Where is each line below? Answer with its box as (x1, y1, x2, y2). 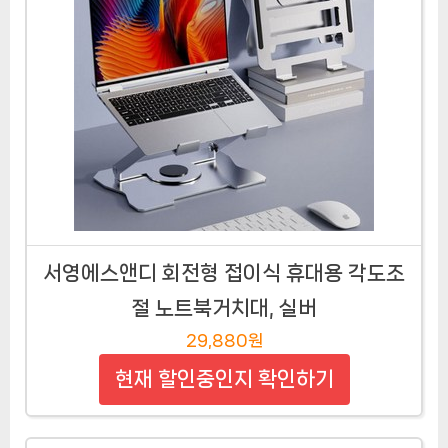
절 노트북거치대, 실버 (131, 296, 317, 319)
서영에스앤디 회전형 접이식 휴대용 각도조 (43, 261, 405, 284)
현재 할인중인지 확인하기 (114, 367, 334, 390)
